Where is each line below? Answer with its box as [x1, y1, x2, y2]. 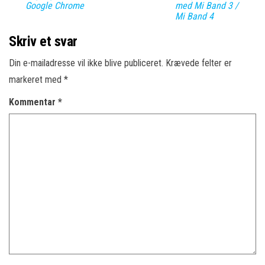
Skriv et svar [9, 33, 77, 50]
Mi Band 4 [174, 11, 214, 22]
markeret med [9, 74, 64, 85]
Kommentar [9, 96, 58, 108]
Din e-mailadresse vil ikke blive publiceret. [9, 57, 163, 69]
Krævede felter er [166, 57, 232, 69]
